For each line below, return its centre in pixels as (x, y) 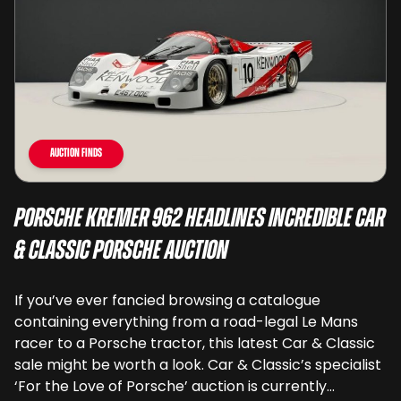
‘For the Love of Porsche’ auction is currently (171, 387)
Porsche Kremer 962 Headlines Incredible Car (200, 220)
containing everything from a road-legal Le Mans (186, 322)
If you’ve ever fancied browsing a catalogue (167, 301)
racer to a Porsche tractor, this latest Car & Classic (195, 344)
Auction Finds (76, 154)
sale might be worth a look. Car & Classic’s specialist (198, 365)
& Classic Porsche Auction (121, 252)
